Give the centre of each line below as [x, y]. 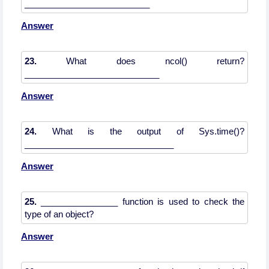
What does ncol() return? [141, 61]
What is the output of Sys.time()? [141, 131]
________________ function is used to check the [141, 201]
